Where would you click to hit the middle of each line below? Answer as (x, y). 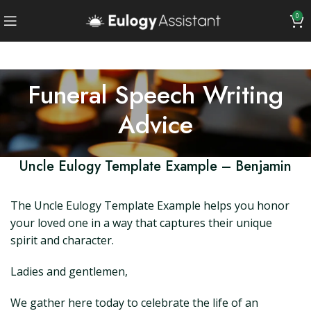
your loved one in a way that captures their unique (141, 223)
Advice (155, 125)
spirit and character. (62, 240)
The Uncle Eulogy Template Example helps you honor (150, 205)
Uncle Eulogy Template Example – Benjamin (155, 166)
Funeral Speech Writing (155, 95)
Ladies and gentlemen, (69, 271)
